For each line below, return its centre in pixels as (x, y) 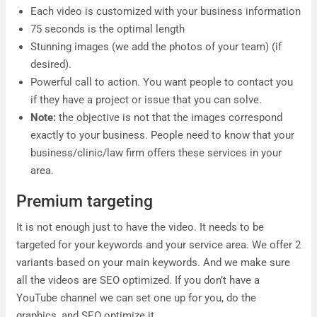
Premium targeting (85, 201)
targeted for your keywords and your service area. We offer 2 (158, 245)
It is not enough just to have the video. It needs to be (140, 227)
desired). (51, 64)
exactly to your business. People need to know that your (162, 135)
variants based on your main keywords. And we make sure (153, 263)
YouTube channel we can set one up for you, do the (136, 298)
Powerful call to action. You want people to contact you (162, 82)
